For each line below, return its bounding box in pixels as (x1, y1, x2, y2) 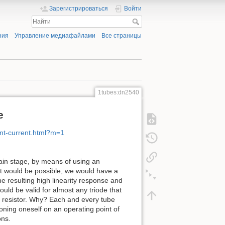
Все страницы (101, 32, 142, 40)
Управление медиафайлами (14, 32, 95, 40)
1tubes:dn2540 (97, 89, 139, 96)
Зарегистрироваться (49, 5, 108, 12)
